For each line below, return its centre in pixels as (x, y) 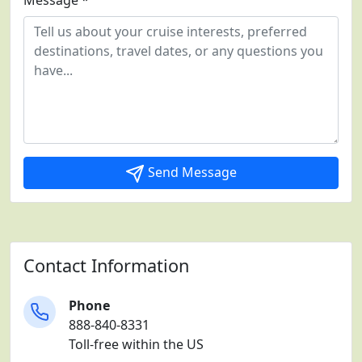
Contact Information (106, 266)
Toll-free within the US (136, 345)
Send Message (191, 173)
